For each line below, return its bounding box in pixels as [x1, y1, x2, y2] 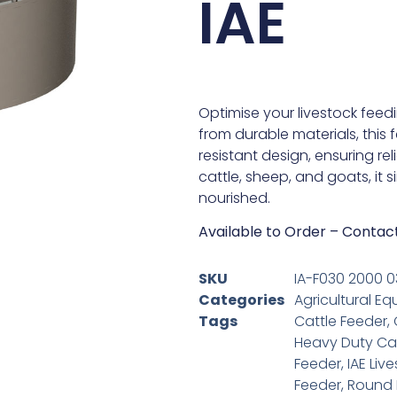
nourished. [198, 188, 270, 208]
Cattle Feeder [294, 311, 387, 332]
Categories [198, 290, 284, 311]
